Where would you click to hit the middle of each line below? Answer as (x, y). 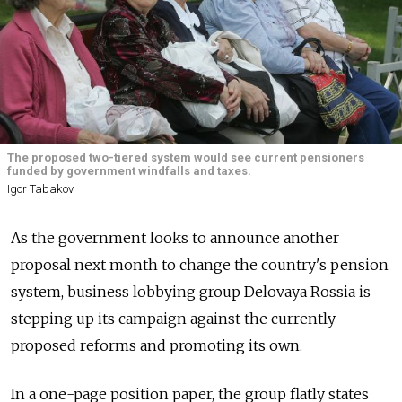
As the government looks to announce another (175, 238)
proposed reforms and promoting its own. (157, 346)
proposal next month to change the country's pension (200, 265)
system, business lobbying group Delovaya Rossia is (191, 292)
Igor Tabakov (40, 189)
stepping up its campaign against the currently (173, 319)
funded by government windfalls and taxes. (129, 171)
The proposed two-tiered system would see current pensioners (186, 157)
